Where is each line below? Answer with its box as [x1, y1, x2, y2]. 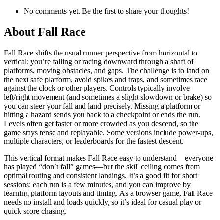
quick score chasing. [4, 207, 67, 216]
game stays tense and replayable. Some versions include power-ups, [4, 128, 213, 137]
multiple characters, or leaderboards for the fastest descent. [4, 137, 184, 146]
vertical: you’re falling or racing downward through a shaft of [4, 57, 193, 66]
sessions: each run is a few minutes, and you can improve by [4, 180, 191, 189]
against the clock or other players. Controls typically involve [4, 84, 190, 93]
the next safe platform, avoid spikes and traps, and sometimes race [4, 75, 207, 84]
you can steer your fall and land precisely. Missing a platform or [4, 102, 200, 110]
